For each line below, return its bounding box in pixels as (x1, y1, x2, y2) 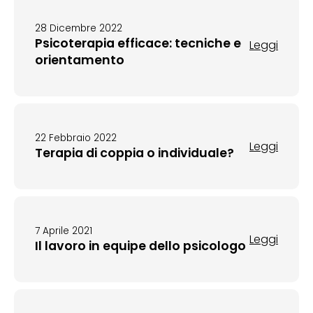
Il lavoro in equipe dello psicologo (35, 238, 246, 254)
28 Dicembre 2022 (35, 22, 122, 35)
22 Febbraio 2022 (35, 131, 117, 145)
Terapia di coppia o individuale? (35, 145, 234, 161)
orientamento (35, 52, 124, 68)
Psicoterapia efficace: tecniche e (35, 35, 241, 52)
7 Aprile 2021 (35, 224, 92, 238)
